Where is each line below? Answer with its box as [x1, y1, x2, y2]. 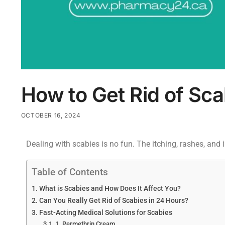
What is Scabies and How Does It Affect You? [39, 184, 181, 193]
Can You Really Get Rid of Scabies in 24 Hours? [39, 196, 188, 205]
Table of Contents [31, 166, 108, 178]
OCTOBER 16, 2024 [21, 111, 81, 119]
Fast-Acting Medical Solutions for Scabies [39, 208, 172, 217]
